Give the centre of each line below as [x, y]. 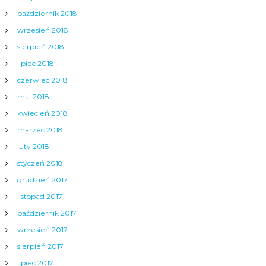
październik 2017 [47, 213]
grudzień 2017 [42, 180]
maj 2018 [33, 97]
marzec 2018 [40, 130]
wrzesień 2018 [42, 30]
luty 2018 [33, 147]
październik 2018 [47, 14]
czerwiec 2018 [42, 80]
